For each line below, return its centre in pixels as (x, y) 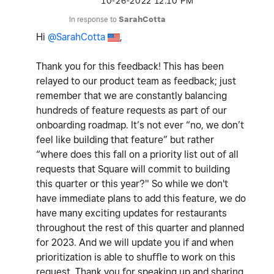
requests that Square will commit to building (133, 169)
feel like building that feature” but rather (125, 139)
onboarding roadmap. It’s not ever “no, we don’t (140, 125)
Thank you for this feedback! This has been (130, 66)
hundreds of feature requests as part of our (131, 110)
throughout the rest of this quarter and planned (140, 228)
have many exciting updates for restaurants (131, 213)
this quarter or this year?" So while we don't (132, 183)
